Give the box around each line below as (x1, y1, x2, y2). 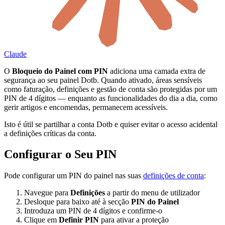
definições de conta (143, 171, 204, 180)
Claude (4, 49, 27, 58)
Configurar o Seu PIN (4, 148, 117, 161)
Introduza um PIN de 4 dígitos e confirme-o (24, 206, 162, 215)
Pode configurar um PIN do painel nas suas (4, 171, 143, 180)
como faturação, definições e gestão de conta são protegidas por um (4, 84, 217, 93)
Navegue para (24, 188, 70, 197)
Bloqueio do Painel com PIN (12, 66, 108, 75)
